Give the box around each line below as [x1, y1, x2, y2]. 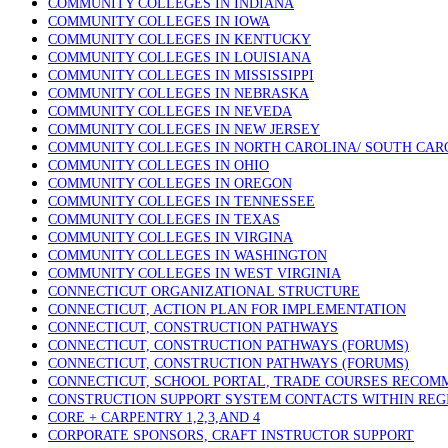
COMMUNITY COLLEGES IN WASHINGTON [48, 248, 327, 263]
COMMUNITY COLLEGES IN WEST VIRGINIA [48, 266, 341, 281]
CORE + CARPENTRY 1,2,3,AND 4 [48, 410, 260, 425]
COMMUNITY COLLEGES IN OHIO [48, 158, 269, 173]
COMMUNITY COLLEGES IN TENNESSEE [48, 194, 315, 209]
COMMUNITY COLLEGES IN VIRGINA [48, 230, 293, 245]
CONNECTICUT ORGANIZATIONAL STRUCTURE [48, 284, 360, 299]
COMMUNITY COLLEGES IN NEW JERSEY [48, 122, 320, 137]
